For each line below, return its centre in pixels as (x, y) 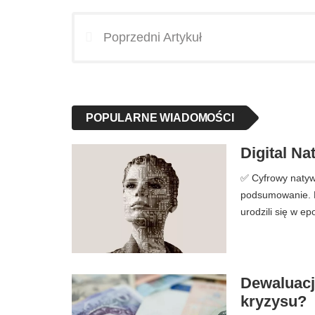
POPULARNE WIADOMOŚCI (160, 118)
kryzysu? (274, 302)
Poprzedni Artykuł (153, 37)
